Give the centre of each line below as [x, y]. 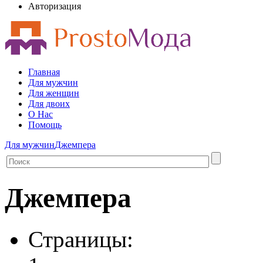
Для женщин [54, 93]
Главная [44, 72]
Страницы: [81, 240]
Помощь [45, 124]
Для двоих [49, 103]
